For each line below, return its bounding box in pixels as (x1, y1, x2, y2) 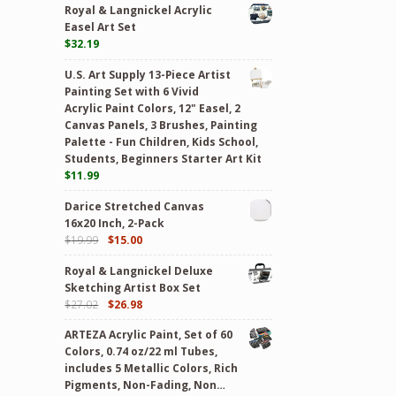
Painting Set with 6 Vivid (65, 83, 200, 99)
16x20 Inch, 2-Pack (65, 215, 165, 231)
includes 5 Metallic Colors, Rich (65, 361, 239, 377)
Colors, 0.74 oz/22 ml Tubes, (65, 344, 218, 360)
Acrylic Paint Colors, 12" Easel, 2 (65, 100, 241, 116)
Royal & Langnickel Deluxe (65, 263, 214, 278)
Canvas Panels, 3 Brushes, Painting (65, 117, 258, 133)
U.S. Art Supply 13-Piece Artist (65, 66, 232, 82)
